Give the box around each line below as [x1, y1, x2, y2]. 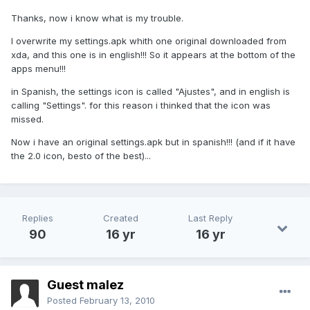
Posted [47, 295, 80, 307]
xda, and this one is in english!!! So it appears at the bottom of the [11, 49, 295, 61]
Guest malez [47, 277, 124, 293]
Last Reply [188, 212, 232, 224]
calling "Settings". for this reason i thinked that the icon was [11, 100, 271, 111]
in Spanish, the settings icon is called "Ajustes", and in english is [11, 86, 290, 98]
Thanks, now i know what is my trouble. [11, 12, 183, 24]
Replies [22, 212, 53, 224]
